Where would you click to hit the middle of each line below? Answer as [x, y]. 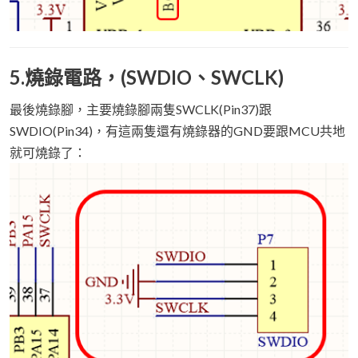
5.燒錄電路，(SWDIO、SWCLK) [147, 78]
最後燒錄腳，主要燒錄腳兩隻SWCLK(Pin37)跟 [141, 109]
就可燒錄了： [48, 153]
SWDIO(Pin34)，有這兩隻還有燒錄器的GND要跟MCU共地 [177, 131]
